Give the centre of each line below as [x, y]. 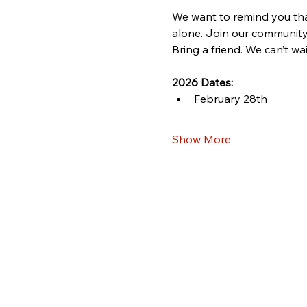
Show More [201, 139]
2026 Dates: [202, 82]
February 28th [230, 99]
